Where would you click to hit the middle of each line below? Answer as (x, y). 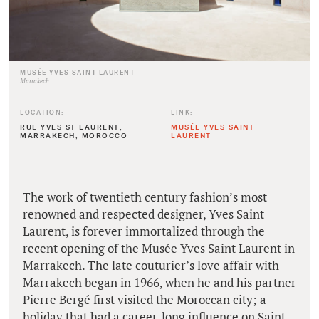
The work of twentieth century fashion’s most (145, 197)
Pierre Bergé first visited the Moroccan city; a (145, 299)
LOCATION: (42, 112)
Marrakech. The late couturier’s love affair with (151, 265)
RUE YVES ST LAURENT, (71, 126)
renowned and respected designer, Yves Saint (143, 214)
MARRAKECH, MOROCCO (74, 135)
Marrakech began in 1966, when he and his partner (159, 282)
